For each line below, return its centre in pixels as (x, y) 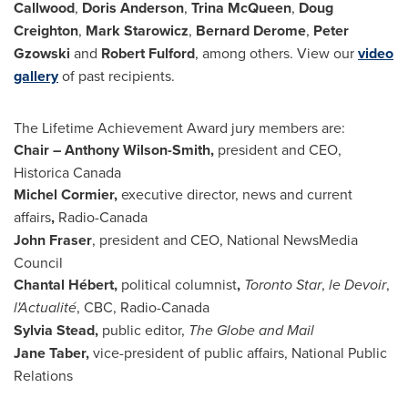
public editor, (145, 330)
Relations (43, 375)
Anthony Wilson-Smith (138, 150)
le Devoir (357, 285)
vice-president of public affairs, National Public (240, 352)
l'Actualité (45, 307)
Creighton (46, 31)
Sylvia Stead (54, 330)
